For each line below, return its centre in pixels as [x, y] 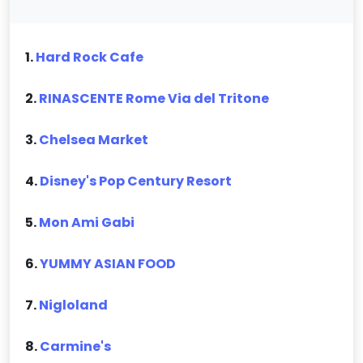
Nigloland [74, 305]
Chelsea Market [94, 140]
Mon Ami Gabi [87, 223]
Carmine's [76, 347]
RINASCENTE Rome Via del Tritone [154, 99]
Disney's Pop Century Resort [136, 181]
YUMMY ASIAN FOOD [108, 264]
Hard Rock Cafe [90, 58]
